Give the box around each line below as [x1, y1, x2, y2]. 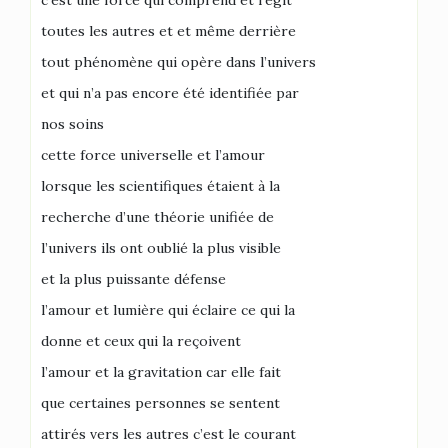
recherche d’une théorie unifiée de [41, 208, 274, 226]
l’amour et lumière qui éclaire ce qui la [41, 301, 295, 319]
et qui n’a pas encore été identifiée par [41, 84, 299, 102]
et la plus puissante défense [41, 270, 226, 288]
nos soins [41, 115, 104, 133]
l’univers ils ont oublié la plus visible [41, 239, 281, 257]
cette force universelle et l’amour [41, 146, 265, 164]
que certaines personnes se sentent [41, 394, 280, 412]
